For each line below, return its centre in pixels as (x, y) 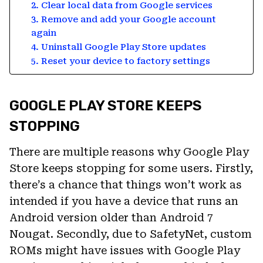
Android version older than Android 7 (111, 217)
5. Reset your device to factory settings (120, 61)
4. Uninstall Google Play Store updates (118, 47)
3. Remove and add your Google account (123, 19)
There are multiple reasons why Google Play (129, 151)
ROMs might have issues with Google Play (125, 250)
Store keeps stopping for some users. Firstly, (131, 168)
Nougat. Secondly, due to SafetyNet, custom (131, 234)
